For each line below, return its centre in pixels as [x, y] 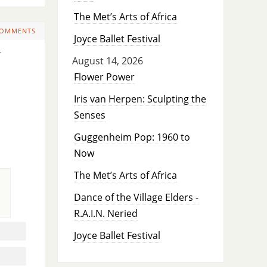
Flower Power [104, 77]
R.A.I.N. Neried [105, 214]
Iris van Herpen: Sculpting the [140, 99]
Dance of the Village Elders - [136, 198]
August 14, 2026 [107, 61]
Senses [89, 115]
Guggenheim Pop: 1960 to [132, 137]
